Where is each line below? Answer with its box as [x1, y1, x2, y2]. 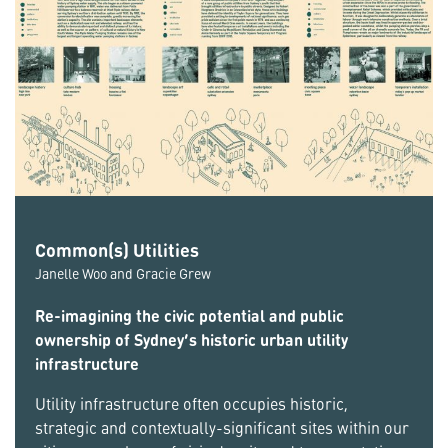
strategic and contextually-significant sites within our [35, 417, 409, 438]
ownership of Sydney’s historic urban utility [35, 329, 348, 350]
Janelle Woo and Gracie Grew [35, 264, 211, 282]
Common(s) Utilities [35, 238, 199, 261]
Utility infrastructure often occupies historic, [35, 393, 348, 414]
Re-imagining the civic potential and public [35, 305, 344, 326]
